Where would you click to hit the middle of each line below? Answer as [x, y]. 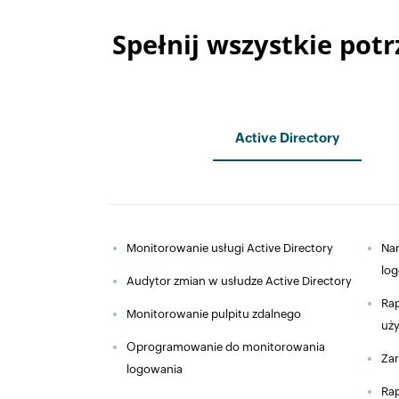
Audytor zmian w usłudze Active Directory [239, 281]
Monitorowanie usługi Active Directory [230, 248]
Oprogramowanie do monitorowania [226, 346]
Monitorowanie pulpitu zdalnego [214, 313]
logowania [155, 369]
